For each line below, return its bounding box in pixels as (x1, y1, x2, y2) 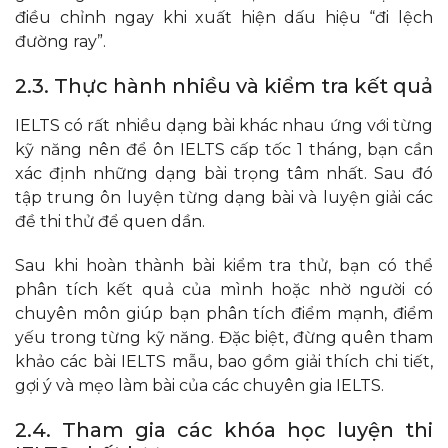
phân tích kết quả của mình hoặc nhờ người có (15, 279, 433, 299)
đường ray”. (15, 31, 110, 51)
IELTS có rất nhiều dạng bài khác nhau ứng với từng (15, 115, 433, 135)
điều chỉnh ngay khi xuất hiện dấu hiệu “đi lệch (15, 7, 433, 27)
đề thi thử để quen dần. (15, 211, 209, 231)
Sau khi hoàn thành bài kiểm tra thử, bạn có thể (15, 255, 433, 275)
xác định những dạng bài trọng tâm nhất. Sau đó (15, 163, 433, 183)
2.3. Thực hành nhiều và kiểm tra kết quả (15, 73, 433, 98)
